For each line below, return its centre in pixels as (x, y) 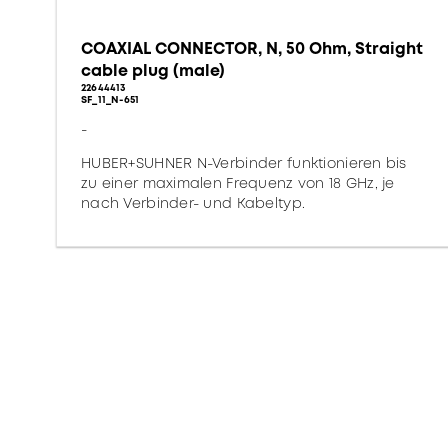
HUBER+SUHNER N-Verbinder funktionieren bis (244, 163)
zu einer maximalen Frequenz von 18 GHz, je (238, 183)
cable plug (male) (153, 70)
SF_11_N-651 (110, 99)
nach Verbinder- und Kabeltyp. (193, 203)
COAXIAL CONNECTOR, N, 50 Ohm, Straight (252, 48)
